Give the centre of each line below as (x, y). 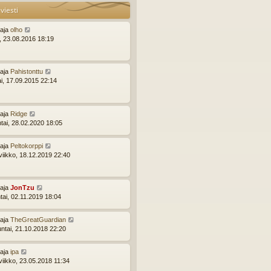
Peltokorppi (27, 145)
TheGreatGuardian (38, 220)
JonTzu (22, 188)
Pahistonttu (27, 72)
